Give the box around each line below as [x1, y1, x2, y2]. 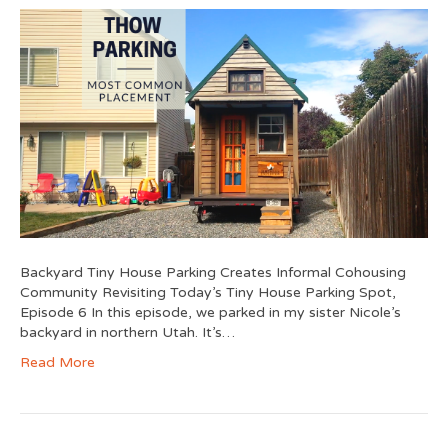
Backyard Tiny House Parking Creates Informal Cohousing [20, 264, 406, 282]
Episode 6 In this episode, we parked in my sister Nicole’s [20, 304, 401, 322]
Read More [20, 354, 95, 372]
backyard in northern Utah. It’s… [20, 324, 235, 342]
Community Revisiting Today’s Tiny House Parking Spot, [20, 284, 396, 302]
